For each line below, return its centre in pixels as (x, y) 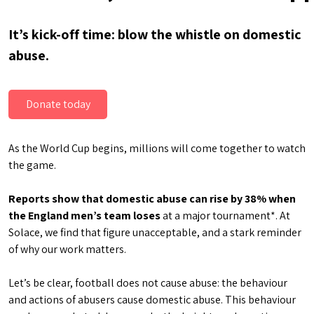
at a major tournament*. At (225, 216)
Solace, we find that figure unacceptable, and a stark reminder (155, 232)
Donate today (58, 104)
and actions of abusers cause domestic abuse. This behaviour (152, 300)
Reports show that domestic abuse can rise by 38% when (152, 199)
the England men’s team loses (84, 216)
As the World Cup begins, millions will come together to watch (157, 148)
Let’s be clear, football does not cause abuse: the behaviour (148, 283)
